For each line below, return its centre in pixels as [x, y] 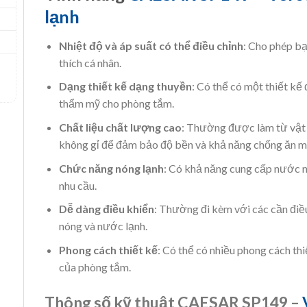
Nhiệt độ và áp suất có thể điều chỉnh [151, 45]
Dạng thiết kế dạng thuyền [125, 86]
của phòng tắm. [95, 267]
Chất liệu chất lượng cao [120, 127]
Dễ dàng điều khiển [106, 209]
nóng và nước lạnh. [103, 226]
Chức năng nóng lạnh [111, 168]
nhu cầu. [77, 185]
